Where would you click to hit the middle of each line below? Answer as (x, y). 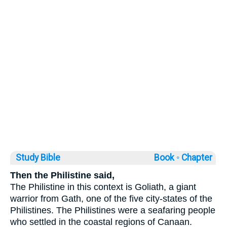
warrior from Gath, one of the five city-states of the (111, 198)
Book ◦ (167, 157)
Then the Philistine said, (62, 175)
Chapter (198, 157)
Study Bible (38, 157)
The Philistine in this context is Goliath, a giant (103, 187)
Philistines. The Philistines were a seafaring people (113, 210)
